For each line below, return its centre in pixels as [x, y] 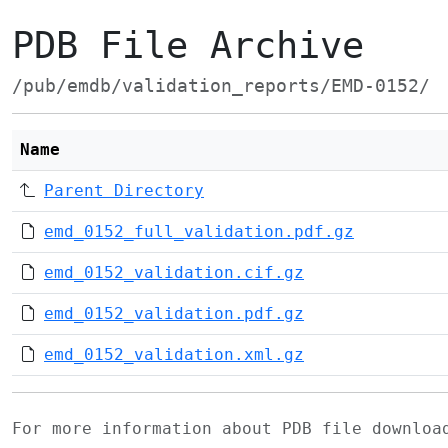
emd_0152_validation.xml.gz [174, 354]
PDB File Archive [188, 45]
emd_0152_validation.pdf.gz [174, 313]
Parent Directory [124, 190]
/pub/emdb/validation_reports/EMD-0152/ [221, 86]
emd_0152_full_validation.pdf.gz [199, 231]
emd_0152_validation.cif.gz [174, 272]
